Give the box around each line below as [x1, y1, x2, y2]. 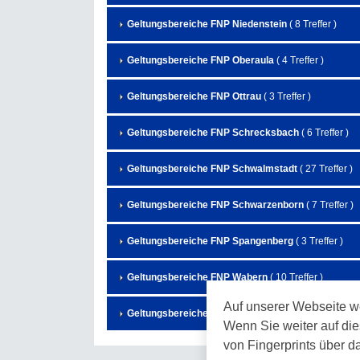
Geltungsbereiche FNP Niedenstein [127, 18, 287, 31]
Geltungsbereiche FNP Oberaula [127, 55, 274, 67]
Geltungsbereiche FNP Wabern [127, 272, 268, 284]
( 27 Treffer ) [297, 163, 353, 175]
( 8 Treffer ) [287, 18, 337, 31]
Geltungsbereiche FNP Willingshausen [127, 308, 301, 320]
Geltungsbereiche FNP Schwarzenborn [127, 199, 304, 211]
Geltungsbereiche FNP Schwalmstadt [127, 163, 297, 175]
